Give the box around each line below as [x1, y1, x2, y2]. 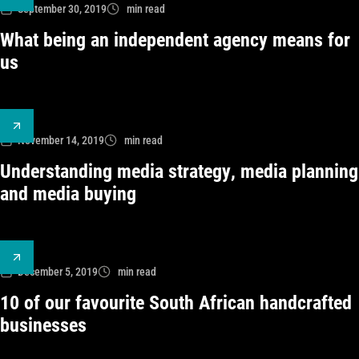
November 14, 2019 [18, 134, 104, 147]
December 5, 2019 [18, 265, 98, 278]
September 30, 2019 [18, 2, 107, 15]
